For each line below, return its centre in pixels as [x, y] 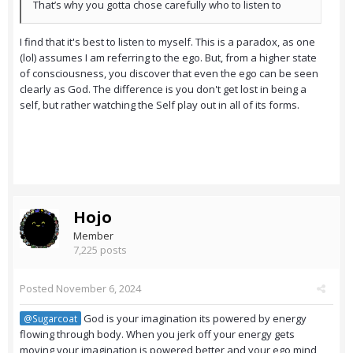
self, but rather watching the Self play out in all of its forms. [160, 105]
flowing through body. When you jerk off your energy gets [157, 334]
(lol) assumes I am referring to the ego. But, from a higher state [168, 58]
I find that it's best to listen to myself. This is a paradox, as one [167, 42]
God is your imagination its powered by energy [194, 319]
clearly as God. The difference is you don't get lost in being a [163, 89]
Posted [38, 289]
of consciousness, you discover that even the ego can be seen [169, 74]
